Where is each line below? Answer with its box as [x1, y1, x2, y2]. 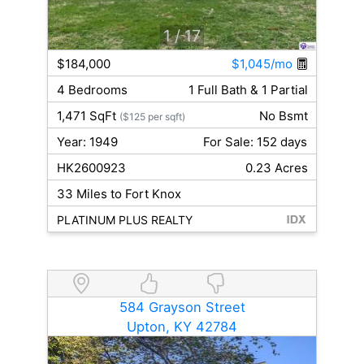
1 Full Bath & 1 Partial [188, 82, 308, 98]
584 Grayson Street [119, 299, 245, 316]
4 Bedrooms [56, 82, 128, 98]
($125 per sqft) [119, 110, 185, 123]
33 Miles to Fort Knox [56, 186, 181, 202]
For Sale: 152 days [203, 134, 308, 150]
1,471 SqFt [56, 108, 119, 124]
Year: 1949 [56, 134, 118, 150]
